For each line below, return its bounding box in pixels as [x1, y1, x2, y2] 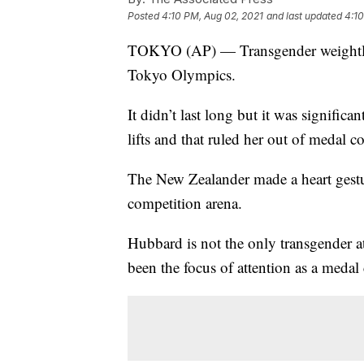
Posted [128, 10, 162, 23]
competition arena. [128, 193, 242, 214]
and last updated [266, 10, 342, 23]
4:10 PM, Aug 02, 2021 [162, 10, 263, 23]
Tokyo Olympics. [128, 64, 236, 85]
